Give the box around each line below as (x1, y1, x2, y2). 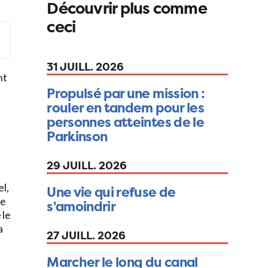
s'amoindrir (47, 197, 116, 216)
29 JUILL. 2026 (47, 158, 127, 173)
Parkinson (47, 127, 108, 146)
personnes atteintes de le (47, 113, 204, 132)
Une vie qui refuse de (47, 183, 176, 202)
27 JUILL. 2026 (47, 228, 126, 243)
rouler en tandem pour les (47, 99, 204, 117)
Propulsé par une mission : (47, 84, 205, 103)
